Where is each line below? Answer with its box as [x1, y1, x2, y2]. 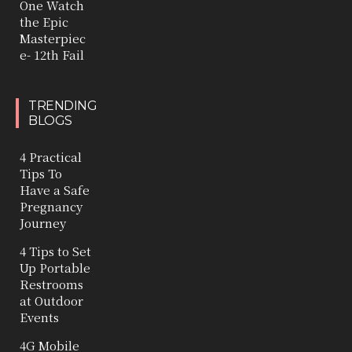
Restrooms [20, 275, 83, 292]
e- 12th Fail [20, 46, 84, 63]
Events [20, 308, 59, 325]
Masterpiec [20, 29, 86, 46]
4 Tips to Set [20, 242, 91, 259]
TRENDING [28, 97, 97, 113]
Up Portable [20, 258, 90, 276]
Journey [20, 214, 66, 231]
